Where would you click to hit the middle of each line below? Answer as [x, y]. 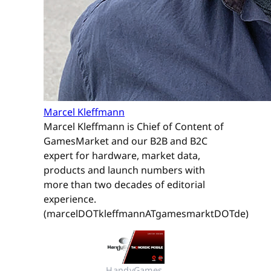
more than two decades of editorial [124, 185]
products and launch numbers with [124, 170]
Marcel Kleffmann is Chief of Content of [134, 127]
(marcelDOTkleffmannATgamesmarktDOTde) [146, 214]
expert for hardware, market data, [122, 156]
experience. [70, 199]
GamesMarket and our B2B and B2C [126, 141]
